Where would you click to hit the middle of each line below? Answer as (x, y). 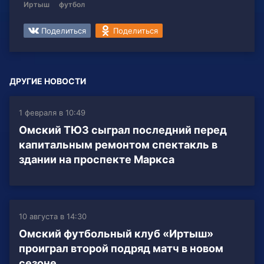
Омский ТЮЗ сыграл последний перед (123, 130)
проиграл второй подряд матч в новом (121, 249)
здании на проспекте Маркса (97, 160)
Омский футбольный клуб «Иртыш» (116, 234)
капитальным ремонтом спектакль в (118, 145)
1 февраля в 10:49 (52, 113)
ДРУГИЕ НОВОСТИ (48, 81)
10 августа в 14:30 (53, 217)
